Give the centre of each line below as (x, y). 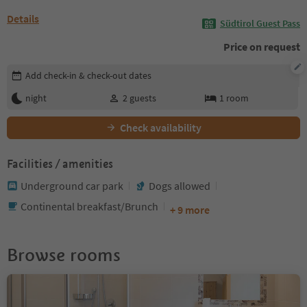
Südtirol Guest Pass (260, 24)
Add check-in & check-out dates (88, 75)
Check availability (161, 127)
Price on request (262, 46)
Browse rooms (64, 255)
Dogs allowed (180, 185)
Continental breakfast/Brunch (89, 206)
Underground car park (72, 185)
